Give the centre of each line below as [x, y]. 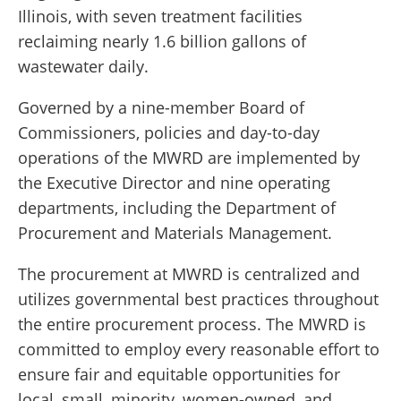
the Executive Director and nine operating [174, 183]
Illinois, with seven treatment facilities [160, 17]
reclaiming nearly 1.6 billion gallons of [162, 42]
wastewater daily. [83, 67]
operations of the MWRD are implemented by [189, 158]
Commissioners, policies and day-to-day [169, 133]
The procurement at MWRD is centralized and [189, 274]
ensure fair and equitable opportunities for [179, 375]
